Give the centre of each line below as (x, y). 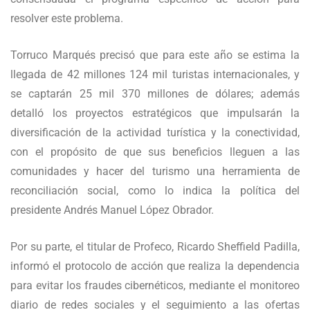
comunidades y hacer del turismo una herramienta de (155, 172)
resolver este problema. (67, 19)
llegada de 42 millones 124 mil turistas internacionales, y (155, 75)
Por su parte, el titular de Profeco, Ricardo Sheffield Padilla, (155, 247)
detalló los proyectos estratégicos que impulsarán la (155, 113)
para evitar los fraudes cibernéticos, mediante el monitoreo (155, 286)
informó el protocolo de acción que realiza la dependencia (155, 266)
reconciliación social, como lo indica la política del (155, 191)
